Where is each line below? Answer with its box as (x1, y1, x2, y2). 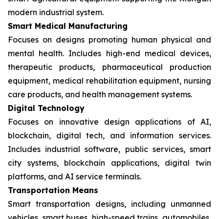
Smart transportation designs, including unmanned (8, 198, 211, 209)
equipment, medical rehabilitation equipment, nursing (8, 75, 211, 86)
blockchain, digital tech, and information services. (8, 130, 211, 140)
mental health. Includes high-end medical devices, (8, 48, 211, 58)
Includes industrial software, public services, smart (8, 144, 211, 154)
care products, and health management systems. (8, 89, 192, 99)
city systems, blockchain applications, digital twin (8, 157, 211, 168)
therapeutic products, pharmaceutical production (8, 62, 211, 72)
